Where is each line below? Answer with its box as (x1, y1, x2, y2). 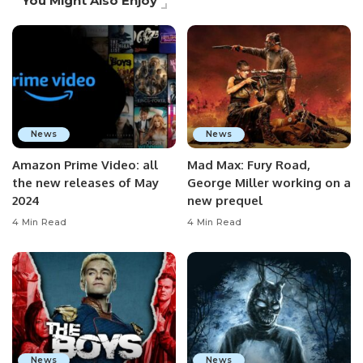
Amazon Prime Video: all (12, 156, 158, 173)
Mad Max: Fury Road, (187, 156, 310, 173)
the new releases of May (12, 174, 159, 190)
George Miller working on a (187, 174, 351, 190)
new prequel (187, 192, 263, 208)
